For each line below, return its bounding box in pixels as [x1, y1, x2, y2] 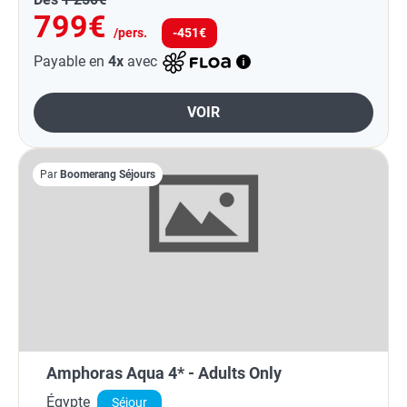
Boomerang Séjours [60, 167, 155, 181]
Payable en [34, 52, 108, 70]
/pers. [114, 25, 147, 41]
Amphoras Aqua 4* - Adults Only [46, 362, 282, 382]
